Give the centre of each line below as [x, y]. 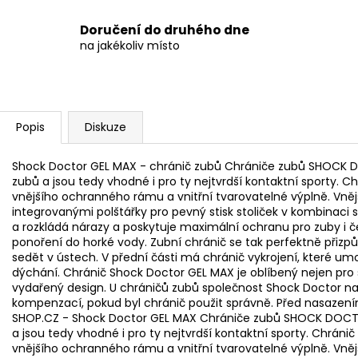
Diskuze [105, 127]
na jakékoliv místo [130, 46]
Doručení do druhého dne [165, 30]
